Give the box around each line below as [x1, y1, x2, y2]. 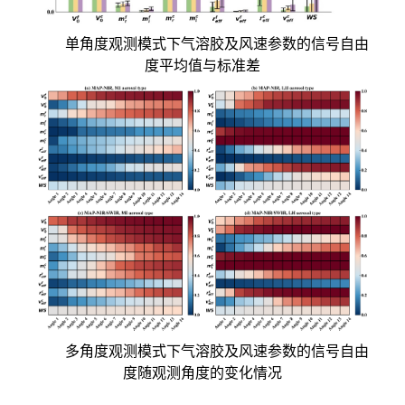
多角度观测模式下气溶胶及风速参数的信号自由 [65, 343, 369, 359]
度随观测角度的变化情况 [123, 364, 282, 381]
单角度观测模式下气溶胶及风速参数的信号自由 [65, 36, 369, 52]
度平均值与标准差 [145, 58, 260, 74]
